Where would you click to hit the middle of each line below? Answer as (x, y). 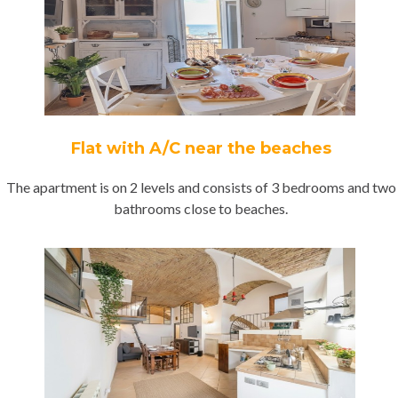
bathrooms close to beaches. (201, 208)
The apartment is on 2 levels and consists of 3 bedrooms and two (201, 187)
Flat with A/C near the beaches (201, 148)
